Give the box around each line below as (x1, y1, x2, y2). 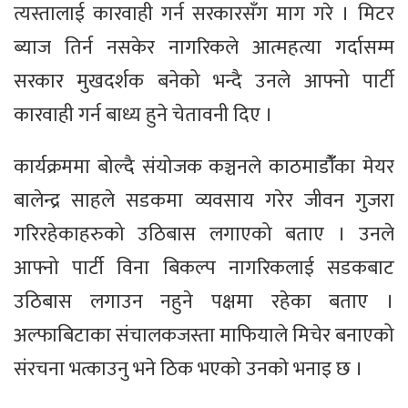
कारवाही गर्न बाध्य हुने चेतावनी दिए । (14, 98, 273, 133)
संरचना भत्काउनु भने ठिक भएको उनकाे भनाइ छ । (14, 352, 363, 387)
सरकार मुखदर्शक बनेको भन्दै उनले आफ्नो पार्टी (14, 65, 394, 99)
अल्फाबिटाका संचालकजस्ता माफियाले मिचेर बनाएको (14, 319, 394, 353)
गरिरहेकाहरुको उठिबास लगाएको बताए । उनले (14, 218, 394, 252)
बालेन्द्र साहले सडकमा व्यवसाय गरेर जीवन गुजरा (14, 184, 394, 219)
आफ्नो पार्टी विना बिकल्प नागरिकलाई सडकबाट (14, 251, 394, 286)
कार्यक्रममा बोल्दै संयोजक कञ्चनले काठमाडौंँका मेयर (14, 150, 394, 185)
